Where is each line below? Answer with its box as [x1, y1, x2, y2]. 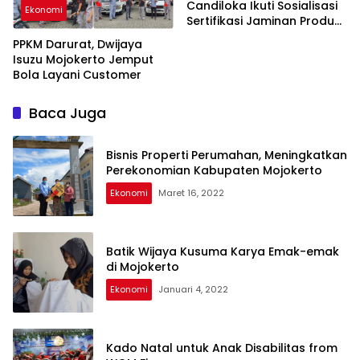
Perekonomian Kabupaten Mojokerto [106, 162, 322, 178]
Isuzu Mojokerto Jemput [13, 51, 153, 67]
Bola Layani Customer [13, 66, 141, 83]
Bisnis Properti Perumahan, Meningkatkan [106, 146, 347, 163]
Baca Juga [29, 102, 106, 123]
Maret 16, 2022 [158, 186, 224, 199]
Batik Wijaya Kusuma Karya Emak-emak [106, 243, 339, 260]
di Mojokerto [106, 258, 179, 275]
